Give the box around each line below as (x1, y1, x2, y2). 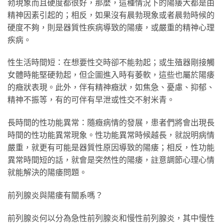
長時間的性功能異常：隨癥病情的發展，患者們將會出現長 (7, 117, 215, 127)
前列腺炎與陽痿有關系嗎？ (7, 190, 103, 200)
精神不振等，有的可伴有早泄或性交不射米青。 (7, 95, 175, 105)
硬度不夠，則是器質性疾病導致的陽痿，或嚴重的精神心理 (7, 22, 215, 32)
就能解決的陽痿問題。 (7, 167, 87, 177)
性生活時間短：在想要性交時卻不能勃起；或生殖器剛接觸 (7, 57, 215, 67)
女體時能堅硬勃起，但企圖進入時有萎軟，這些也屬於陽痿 (7, 70, 215, 80)
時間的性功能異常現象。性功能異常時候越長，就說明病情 (7, 130, 215, 140)
